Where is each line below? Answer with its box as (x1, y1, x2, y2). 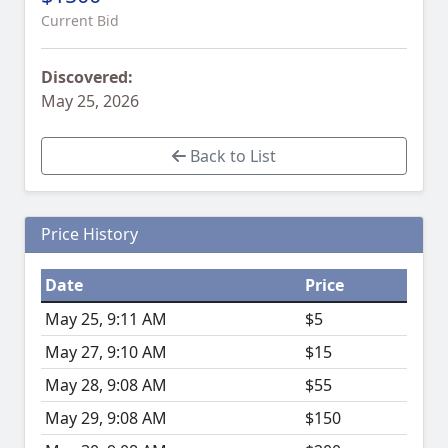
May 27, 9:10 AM (45, 341, 167, 364)
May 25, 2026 (41, 90, 139, 113)
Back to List (186, 145, 276, 168)
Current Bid (41, 11, 119, 31)
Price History (41, 223, 138, 246)
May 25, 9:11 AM (45, 308, 167, 331)
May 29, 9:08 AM (45, 407, 167, 430)
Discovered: (41, 66, 133, 89)
